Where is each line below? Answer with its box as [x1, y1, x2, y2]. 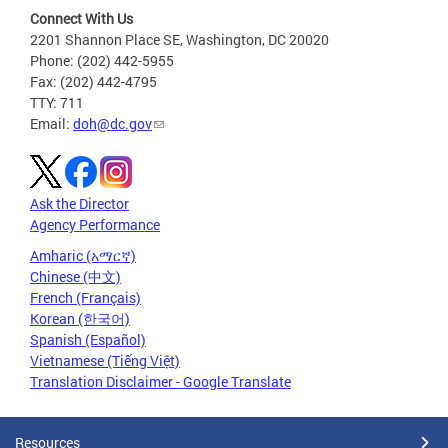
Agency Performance [30, 214, 160, 234]
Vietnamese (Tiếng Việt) [30, 350, 180, 370]
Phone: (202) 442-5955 [30, 50, 174, 70]
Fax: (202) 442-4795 [30, 71, 157, 91]
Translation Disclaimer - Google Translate [30, 371, 291, 391]
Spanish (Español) [30, 329, 146, 349]
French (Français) [30, 287, 141, 307]
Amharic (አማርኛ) [30, 245, 136, 265]
